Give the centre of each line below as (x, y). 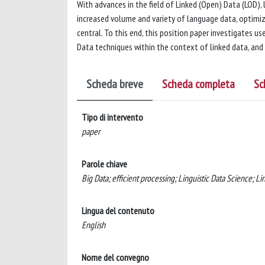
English (93, 225)
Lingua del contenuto (118, 211)
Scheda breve (115, 84)
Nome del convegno (115, 257)
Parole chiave (104, 164)
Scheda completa (198, 84)
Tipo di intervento (112, 117)
